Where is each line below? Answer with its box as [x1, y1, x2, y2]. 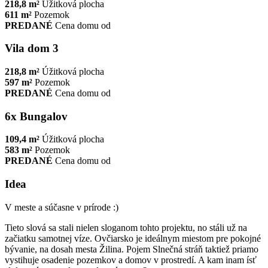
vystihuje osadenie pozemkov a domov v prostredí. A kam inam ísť [5, 254, 257, 265]
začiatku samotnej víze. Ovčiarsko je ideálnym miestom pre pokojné [5, 233, 261, 243]
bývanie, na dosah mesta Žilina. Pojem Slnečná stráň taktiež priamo [5, 243, 258, 254]
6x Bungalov [5, 109, 68, 123]
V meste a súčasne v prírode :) [5, 202, 118, 212]
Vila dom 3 [5, 42, 59, 55]
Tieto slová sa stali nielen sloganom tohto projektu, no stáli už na [5, 222, 247, 233]
